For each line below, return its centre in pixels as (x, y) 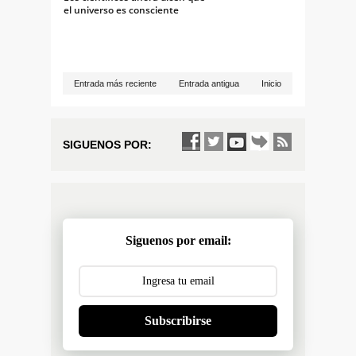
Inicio (271, 83)
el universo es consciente (121, 10)
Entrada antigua (209, 83)
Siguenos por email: (178, 240)
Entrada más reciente (115, 83)
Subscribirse (178, 320)
